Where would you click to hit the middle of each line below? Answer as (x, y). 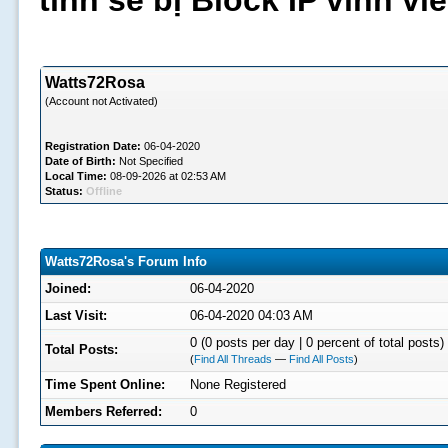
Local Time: (75, 176)
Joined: (67, 288)
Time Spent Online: (104, 384)
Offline (103, 191)
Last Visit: (75, 315)
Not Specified (149, 161)
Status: (63, 191)
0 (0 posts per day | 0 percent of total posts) (316, 342)
